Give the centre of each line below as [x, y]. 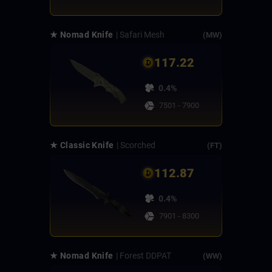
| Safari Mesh [140, 35]
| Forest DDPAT [143, 256]
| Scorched [136, 145]
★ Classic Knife [82, 145]
